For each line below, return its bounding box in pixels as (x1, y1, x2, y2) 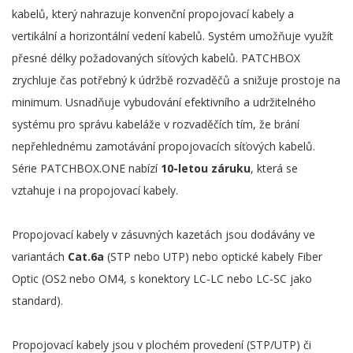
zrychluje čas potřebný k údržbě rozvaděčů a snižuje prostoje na (12, 72, 340, 87)
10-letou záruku (161, 161, 251, 176)
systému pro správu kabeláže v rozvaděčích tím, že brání (12, 117, 299, 132)
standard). (12, 293, 63, 308)
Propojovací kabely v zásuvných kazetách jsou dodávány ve (12, 227, 315, 242)
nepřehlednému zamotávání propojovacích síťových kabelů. (12, 139, 315, 154)
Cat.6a (68, 249, 104, 264)
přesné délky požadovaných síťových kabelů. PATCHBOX (12, 50, 300, 65)
